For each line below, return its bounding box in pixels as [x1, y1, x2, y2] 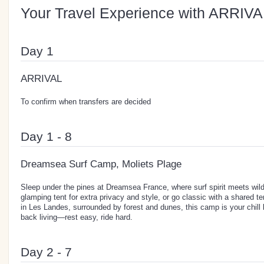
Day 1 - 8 [21, 129, 72, 143]
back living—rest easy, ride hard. [21, 212, 133, 222]
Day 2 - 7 [21, 245, 72, 259]
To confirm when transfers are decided [21, 97, 151, 106]
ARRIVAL [21, 72, 62, 84]
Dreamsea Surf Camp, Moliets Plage [21, 158, 181, 170]
